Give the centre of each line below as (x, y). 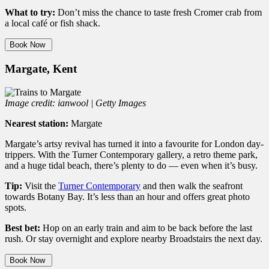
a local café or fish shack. (53, 23)
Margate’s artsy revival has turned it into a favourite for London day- (134, 144)
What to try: (30, 13)
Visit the (40, 186)
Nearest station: (37, 123)
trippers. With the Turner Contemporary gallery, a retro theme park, (131, 154)
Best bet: (23, 228)
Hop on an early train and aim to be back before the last (146, 228)
